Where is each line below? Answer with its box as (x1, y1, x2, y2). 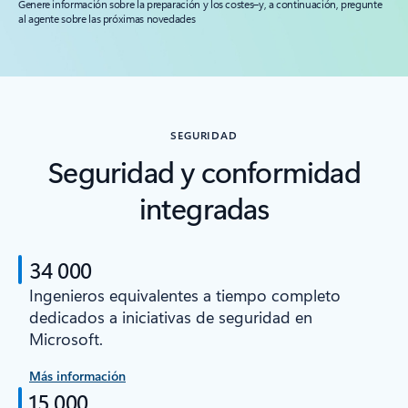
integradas (138, 188, 270, 228)
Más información (29, 367, 126, 385)
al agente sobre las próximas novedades (18, 11, 196, 26)
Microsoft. (29, 328, 103, 351)
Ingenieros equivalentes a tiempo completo (29, 284, 341, 307)
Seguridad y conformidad (47, 151, 361, 191)
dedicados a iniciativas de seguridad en (29, 306, 312, 329)
